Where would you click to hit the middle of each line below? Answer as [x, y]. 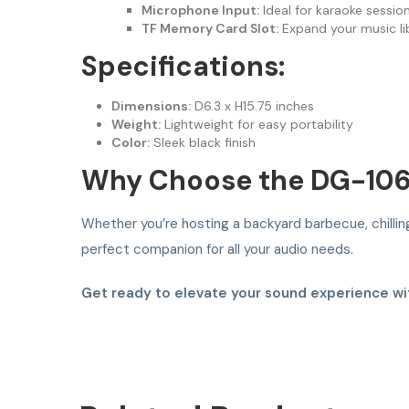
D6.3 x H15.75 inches [252, 106]
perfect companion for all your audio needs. [217, 250]
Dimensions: [151, 106]
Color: [130, 143]
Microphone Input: [200, 10]
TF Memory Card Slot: [210, 29]
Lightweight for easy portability [257, 125]
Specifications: [183, 67]
